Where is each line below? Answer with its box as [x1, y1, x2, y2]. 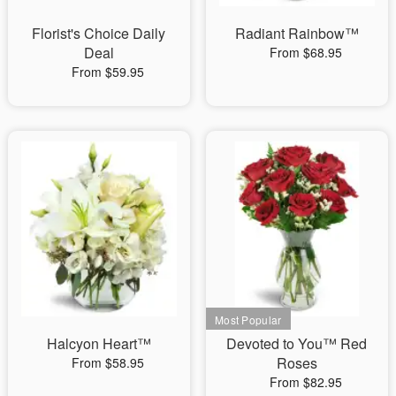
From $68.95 [269, 42, 342, 61]
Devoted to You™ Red [226, 332, 368, 354]
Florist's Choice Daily [32, 22, 166, 43]
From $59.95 [71, 62, 144, 80]
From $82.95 [269, 372, 342, 391]
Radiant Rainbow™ [234, 22, 359, 43]
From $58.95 [71, 353, 144, 371]
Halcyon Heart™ [46, 332, 151, 354]
